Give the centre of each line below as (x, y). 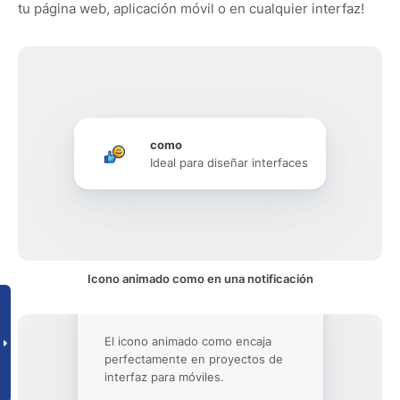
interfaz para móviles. (164, 377)
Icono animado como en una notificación (200, 279)
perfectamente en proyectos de (193, 359)
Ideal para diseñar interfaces (229, 162)
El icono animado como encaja (187, 341)
